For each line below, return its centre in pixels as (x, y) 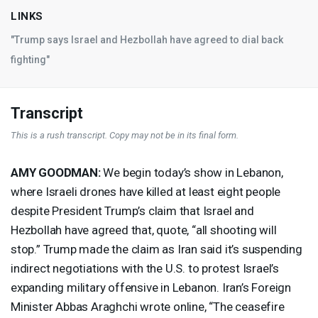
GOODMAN (68, 172)
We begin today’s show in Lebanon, (192, 172)
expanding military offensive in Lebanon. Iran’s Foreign (151, 287)
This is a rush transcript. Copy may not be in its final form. (125, 135)
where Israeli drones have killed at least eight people (146, 191)
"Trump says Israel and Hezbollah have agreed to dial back (147, 39)
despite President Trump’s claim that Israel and (132, 210)
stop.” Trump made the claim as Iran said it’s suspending (157, 249)
